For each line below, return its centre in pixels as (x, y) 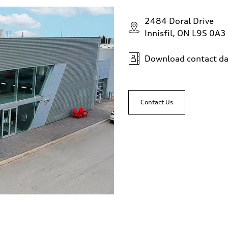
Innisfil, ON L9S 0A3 (185, 33)
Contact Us (157, 102)
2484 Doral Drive (179, 21)
